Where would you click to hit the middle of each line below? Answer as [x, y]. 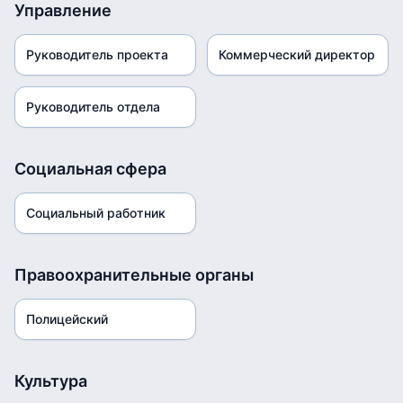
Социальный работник [96, 213]
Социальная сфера [90, 169]
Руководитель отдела [93, 107]
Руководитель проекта [97, 54]
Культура [51, 381]
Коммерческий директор [297, 54]
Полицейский [67, 319]
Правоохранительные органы [134, 275]
